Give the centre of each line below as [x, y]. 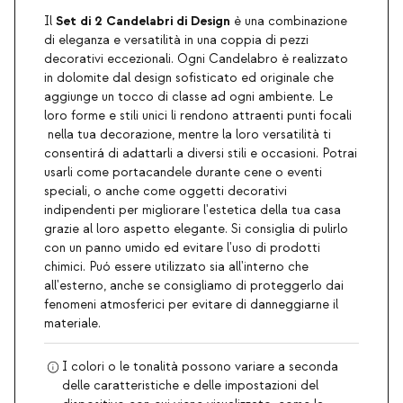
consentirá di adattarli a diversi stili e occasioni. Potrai [201, 154]
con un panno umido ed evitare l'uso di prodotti [182, 249]
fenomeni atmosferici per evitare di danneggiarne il [191, 305]
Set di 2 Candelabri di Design [143, 22]
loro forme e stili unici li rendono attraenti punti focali [198, 116]
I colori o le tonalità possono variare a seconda [201, 367]
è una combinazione [289, 22]
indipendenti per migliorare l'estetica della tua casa [193, 211]
